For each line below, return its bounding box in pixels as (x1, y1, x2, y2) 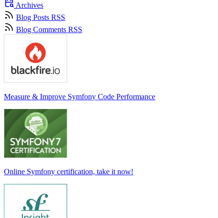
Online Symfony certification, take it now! (4, 167, 133, 176)
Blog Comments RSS (16, 25, 82, 34)
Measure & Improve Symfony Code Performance (4, 92, 155, 101)
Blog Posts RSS (16, 13, 65, 21)
